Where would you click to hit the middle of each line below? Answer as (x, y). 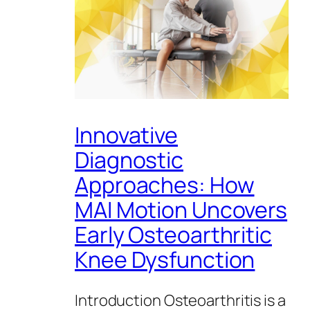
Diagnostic (129, 159)
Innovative (126, 135)
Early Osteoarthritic (173, 234)
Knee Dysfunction (165, 259)
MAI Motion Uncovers (181, 209)
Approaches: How (165, 184)
